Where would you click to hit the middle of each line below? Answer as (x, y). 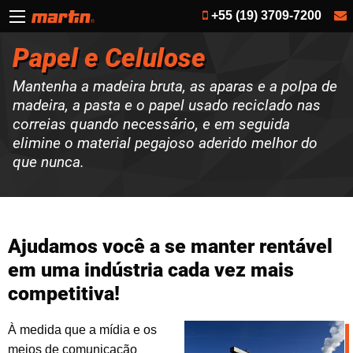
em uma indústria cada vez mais (151, 270)
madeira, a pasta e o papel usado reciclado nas (167, 106)
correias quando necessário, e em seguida (151, 124)
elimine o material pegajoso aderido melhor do (165, 143)
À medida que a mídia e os (82, 329)
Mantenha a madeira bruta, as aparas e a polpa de (175, 87)
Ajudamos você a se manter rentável (170, 247)
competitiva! (64, 294)
